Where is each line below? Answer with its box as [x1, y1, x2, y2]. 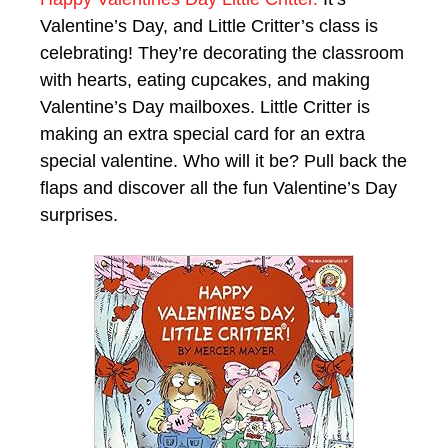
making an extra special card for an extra [40, 123, 365, 144]
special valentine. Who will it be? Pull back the [40, 150, 407, 171]
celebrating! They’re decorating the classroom [40, 42, 404, 63]
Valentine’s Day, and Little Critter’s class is [40, 15, 378, 36]
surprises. [40, 204, 118, 225]
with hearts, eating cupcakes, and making [40, 69, 370, 90]
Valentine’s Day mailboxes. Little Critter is [40, 96, 370, 117]
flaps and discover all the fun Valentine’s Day [40, 177, 397, 198]
